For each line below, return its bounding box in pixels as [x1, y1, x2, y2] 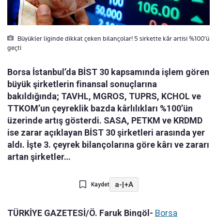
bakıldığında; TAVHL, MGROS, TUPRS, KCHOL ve [7, 91, 201, 102]
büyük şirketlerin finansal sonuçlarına [7, 79, 157, 90]
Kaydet [91, 181, 109, 188]
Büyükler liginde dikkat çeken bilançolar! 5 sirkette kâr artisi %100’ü [16, 34, 209, 43]
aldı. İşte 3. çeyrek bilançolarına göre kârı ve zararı [7, 139, 209, 150]
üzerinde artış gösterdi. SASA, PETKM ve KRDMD [7, 115, 202, 126]
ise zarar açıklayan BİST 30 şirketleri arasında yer [7, 127, 205, 138]
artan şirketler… [7, 152, 71, 162]
